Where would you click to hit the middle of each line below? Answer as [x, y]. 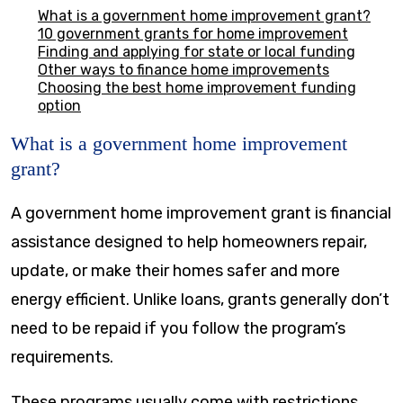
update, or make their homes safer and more [175, 270]
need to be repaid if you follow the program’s [178, 328]
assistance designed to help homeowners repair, [189, 242]
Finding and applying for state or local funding [197, 52]
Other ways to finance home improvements [184, 70]
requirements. [62, 357]
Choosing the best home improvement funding [197, 88]
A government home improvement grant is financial [201, 213]
